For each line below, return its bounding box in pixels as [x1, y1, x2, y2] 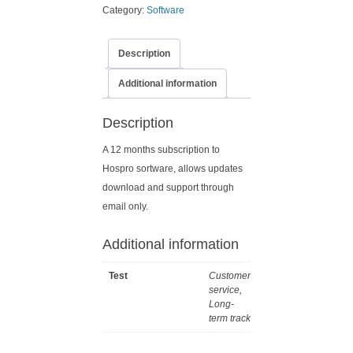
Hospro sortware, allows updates [102, 163, 243, 175]
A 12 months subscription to [102, 144, 220, 156]
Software [147, 5, 184, 16]
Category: [102, 5, 147, 16]
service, [209, 284, 242, 296]
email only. [102, 201, 148, 213]
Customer [209, 270, 251, 282]
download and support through [102, 182, 234, 194]
